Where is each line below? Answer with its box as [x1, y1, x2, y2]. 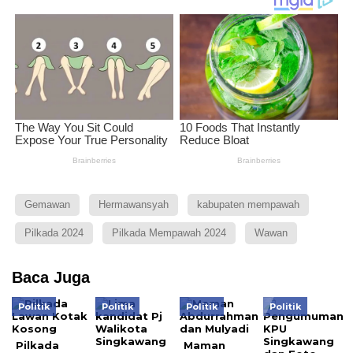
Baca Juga [12, 269, 90, 287]
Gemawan [24, 199, 70, 211]
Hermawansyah [98, 199, 169, 211]
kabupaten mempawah [197, 199, 299, 211]
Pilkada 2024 [24, 227, 84, 240]
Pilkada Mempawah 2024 [112, 227, 226, 240]
